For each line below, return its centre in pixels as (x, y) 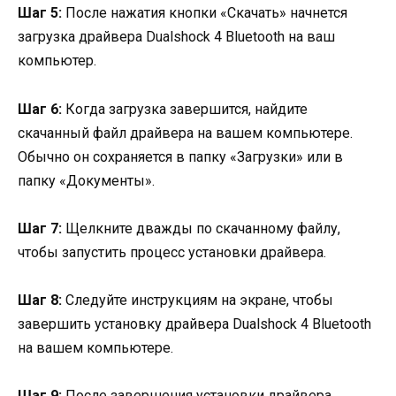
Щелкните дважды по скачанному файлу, (201, 228)
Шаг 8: (40, 301)
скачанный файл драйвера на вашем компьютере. (185, 133)
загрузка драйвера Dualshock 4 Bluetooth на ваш (176, 37)
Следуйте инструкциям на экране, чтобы (198, 301)
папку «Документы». (86, 180)
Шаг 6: (40, 109)
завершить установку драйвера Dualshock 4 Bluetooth (194, 324)
